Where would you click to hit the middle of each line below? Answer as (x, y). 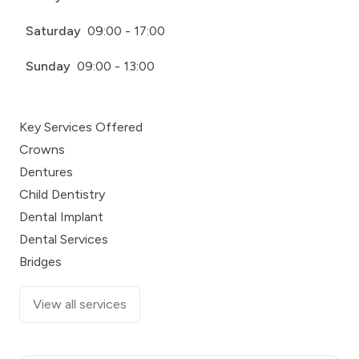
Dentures (46, 171)
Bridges (40, 261)
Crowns (42, 149)
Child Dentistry (62, 194)
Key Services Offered (81, 127)
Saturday (53, 30)
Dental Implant (61, 216)
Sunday (48, 66)
